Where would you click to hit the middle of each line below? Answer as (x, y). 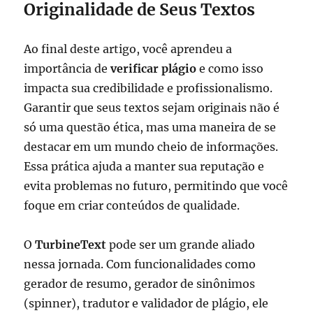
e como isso (230, 68)
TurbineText (71, 244)
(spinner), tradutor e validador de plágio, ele (146, 303)
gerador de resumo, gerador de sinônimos (140, 283)
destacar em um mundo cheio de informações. (151, 146)
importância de (67, 68)
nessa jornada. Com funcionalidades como (140, 264)
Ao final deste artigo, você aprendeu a (128, 49)
